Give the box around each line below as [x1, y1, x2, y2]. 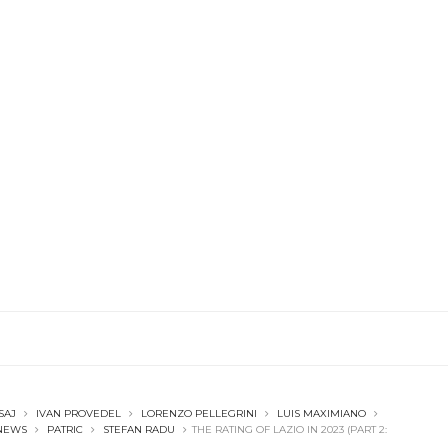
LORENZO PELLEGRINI [141, 407, 257, 420]
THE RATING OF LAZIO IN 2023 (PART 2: [192, 423, 387, 436]
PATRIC [47, 423, 83, 436]
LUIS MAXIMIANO [277, 407, 366, 420]
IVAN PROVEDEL [36, 407, 121, 420]
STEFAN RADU [103, 423, 175, 436]
